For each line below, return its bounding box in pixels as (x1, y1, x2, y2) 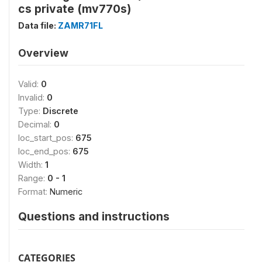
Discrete (43, 105, 78, 116)
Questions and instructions (18, 209, 170, 223)
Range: (18, 173, 47, 183)
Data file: (18, 20, 58, 30)
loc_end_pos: (18, 146, 73, 156)
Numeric (50, 186, 82, 196)
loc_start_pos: (18, 132, 75, 143)
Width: (18, 159, 45, 170)
